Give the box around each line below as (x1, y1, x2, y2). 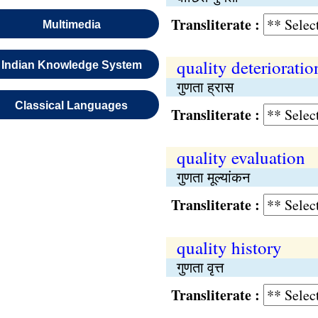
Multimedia (42, 18, 101, 31)
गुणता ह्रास (176, 77, 234, 97)
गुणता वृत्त (176, 258, 224, 277)
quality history (176, 236, 282, 259)
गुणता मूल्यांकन (176, 168, 250, 187)
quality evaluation (176, 146, 305, 169)
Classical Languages (15, 99, 128, 111)
